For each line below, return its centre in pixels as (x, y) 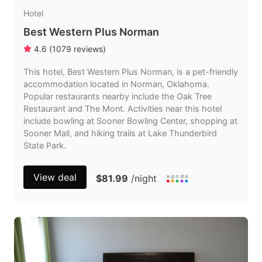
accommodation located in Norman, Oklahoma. (116, 84)
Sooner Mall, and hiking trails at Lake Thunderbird (120, 133)
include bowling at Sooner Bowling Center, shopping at (130, 121)
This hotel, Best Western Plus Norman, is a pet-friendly (131, 72)
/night (144, 178)
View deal (55, 177)
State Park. (45, 145)
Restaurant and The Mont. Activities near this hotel (123, 108)
